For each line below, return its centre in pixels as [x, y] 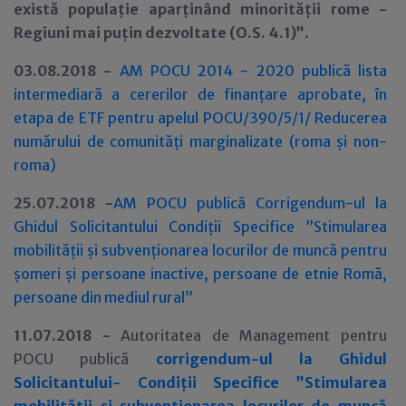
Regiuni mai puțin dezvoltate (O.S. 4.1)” [159, 33]
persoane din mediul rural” [103, 297]
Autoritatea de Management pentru [254, 335]
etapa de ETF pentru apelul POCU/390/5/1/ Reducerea [200, 118]
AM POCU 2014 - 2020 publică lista [253, 71]
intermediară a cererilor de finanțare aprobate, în [200, 94]
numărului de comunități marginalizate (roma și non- [200, 141]
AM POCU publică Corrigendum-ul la [250, 203]
